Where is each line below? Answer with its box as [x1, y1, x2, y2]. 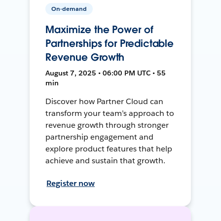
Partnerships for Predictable [45, 37, 174, 50]
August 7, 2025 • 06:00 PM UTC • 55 [45, 68, 166, 77]
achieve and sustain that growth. [45, 155, 165, 166]
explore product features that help [45, 143, 172, 154]
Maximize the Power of [45, 23, 153, 36]
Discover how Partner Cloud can [45, 96, 163, 107]
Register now [46, 178, 95, 188]
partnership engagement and [45, 131, 153, 142]
